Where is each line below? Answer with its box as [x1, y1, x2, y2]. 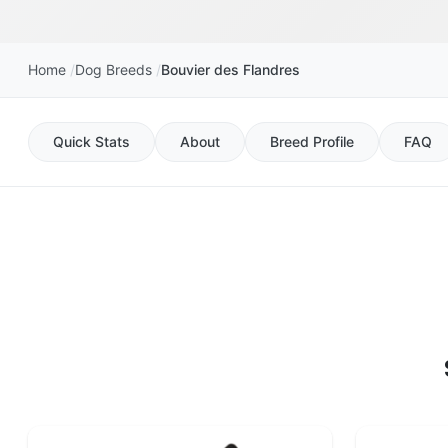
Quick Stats [53, 132, 130, 150]
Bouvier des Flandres [161, 60, 300, 78]
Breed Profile [270, 132, 354, 150]
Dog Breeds [75, 60, 152, 78]
